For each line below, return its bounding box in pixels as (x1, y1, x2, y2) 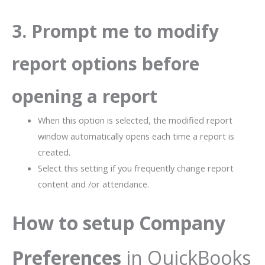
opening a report (12, 83, 157, 108)
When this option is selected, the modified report (37, 114, 232, 126)
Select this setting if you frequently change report (37, 161, 234, 174)
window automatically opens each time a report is (37, 130, 234, 142)
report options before (12, 51, 199, 76)
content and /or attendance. (37, 177, 149, 190)
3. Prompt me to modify (12, 18, 219, 43)
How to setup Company (12, 209, 225, 235)
